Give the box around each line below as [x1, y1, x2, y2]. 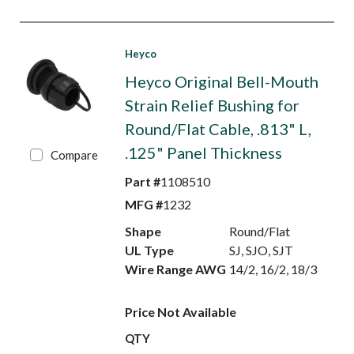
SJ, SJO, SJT [229, 243, 294, 258]
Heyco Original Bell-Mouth [124, 72, 318, 91]
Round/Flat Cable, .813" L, [124, 119, 311, 138]
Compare [51, 148, 99, 162]
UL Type [124, 243, 174, 258]
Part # [124, 174, 160, 189]
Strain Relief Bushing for [124, 96, 299, 115]
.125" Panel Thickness [124, 143, 282, 162]
